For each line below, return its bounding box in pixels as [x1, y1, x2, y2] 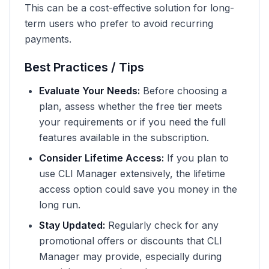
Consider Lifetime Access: [39, 152, 164, 164]
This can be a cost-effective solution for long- [25, 2, 234, 14]
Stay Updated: [39, 219, 105, 231]
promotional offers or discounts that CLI [39, 235, 222, 247]
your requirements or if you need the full [39, 116, 226, 128]
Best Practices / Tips [25, 60, 144, 74]
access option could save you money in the [39, 183, 237, 195]
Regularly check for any [105, 219, 219, 231]
